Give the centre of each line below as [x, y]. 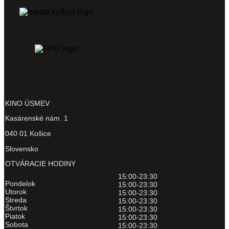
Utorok [16, 192]
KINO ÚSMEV [27, 103]
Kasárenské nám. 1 [37, 118]
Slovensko [22, 149]
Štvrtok [16, 208]
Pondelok [20, 184]
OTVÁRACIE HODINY [40, 164]
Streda [16, 200]
